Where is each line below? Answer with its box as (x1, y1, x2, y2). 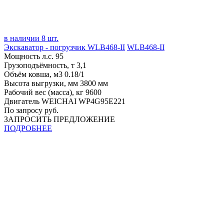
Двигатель (4, 96, 41, 105)
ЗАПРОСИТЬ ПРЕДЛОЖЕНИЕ (4, 114, 115, 123)
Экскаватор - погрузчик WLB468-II (4, 42, 125, 51)
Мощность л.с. (4, 51, 55, 60)
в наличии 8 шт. (4, 33, 58, 42)
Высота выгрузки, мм (4, 78, 80, 87)
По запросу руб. (4, 105, 58, 114)
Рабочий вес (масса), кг (4, 87, 85, 96)
